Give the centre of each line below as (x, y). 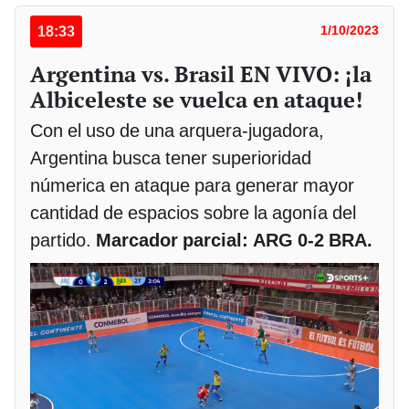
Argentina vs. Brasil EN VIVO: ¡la (201, 73)
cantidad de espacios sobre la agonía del (193, 212)
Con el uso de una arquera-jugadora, (177, 130)
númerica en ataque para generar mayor (192, 185)
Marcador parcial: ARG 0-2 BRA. (234, 240)
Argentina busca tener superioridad (171, 157)
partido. (63, 240)
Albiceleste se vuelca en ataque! (196, 99)
